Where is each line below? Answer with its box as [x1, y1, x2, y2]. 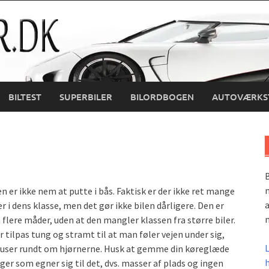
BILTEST [8, 91, 41, 103]
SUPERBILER [59, 91, 112, 103]
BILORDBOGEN [130, 91, 194, 103]
